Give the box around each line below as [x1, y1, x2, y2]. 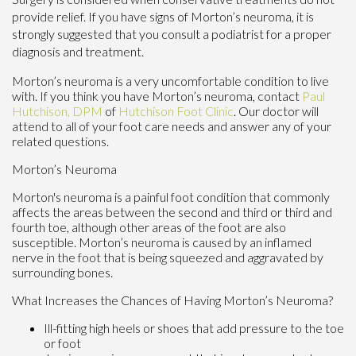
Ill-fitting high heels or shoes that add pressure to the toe [44, 319, 344, 335]
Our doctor [238, 103, 300, 118]
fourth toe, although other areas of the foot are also [12, 219, 286, 234]
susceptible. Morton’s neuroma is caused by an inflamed [12, 234, 311, 250]
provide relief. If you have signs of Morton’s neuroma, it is [12, 8, 314, 24]
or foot [44, 335, 81, 350]
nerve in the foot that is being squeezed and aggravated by [12, 249, 323, 265]
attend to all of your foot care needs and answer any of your [12, 118, 331, 133]
